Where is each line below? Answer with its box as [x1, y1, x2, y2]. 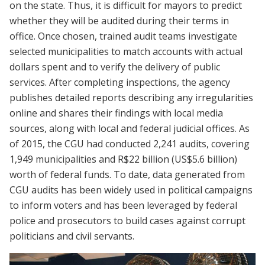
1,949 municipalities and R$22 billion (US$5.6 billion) [9, 152, 237, 166]
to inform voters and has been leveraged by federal [9, 198, 237, 212]
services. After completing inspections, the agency [9, 75, 230, 89]
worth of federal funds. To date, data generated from [9, 167, 245, 181]
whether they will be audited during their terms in [9, 14, 229, 27]
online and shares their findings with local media [9, 106, 223, 119]
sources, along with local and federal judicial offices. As [9, 121, 250, 135]
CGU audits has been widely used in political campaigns [9, 183, 253, 196]
